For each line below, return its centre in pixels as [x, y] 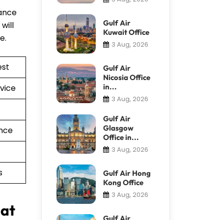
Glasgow [118, 128]
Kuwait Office [126, 32]
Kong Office [123, 182]
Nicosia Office [126, 77]
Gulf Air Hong [127, 173]
